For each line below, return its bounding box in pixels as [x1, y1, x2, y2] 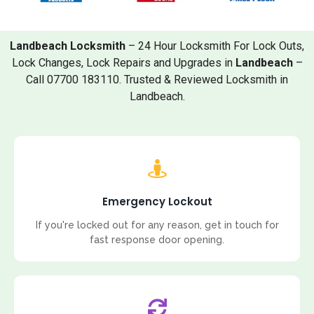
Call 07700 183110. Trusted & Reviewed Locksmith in [26, 72, 288, 86]
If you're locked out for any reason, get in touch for [35, 219, 279, 231]
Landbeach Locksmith [10, 39, 125, 53]
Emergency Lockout [102, 193, 212, 209]
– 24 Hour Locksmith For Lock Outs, [125, 39, 304, 53]
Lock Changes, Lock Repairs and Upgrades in [11, 55, 235, 69]
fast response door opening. [90, 233, 224, 245]
